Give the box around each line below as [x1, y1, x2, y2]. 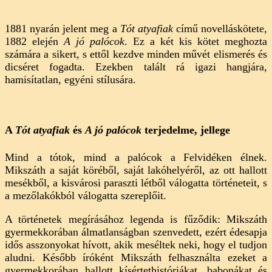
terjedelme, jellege [141, 124, 230, 137]
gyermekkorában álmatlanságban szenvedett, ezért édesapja [5, 225, 267, 238]
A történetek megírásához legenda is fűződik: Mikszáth [5, 212, 267, 225]
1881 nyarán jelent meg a [5, 22, 120, 35]
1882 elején [5, 35, 64, 48]
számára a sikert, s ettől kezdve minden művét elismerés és [5, 48, 267, 61]
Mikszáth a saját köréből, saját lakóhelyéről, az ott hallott [5, 163, 267, 176]
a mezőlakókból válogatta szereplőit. [5, 189, 166, 202]
